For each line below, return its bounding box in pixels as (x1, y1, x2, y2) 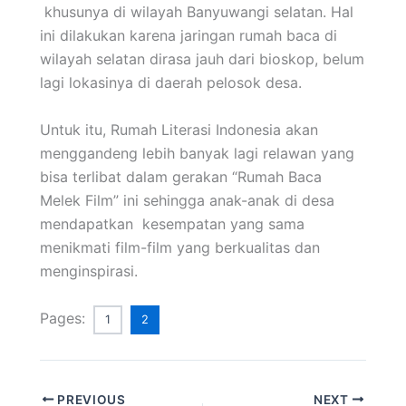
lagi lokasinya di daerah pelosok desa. (40, 73, 302, 92)
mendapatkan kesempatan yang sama (40, 214, 304, 233)
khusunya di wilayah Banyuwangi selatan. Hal (40, 3, 353, 22)
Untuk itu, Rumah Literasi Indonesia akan (40, 120, 318, 139)
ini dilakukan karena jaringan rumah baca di (40, 26, 337, 45)
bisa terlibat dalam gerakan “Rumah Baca (40, 167, 322, 186)
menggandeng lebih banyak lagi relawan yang (40, 143, 354, 162)
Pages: (40, 309, 90, 328)
